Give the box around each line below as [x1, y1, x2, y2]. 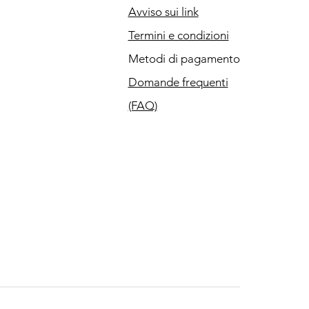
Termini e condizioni [128, 28, 229, 42]
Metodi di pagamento [128, 52, 240, 66]
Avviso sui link [128, 5, 199, 19]
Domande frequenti [128, 75, 228, 89]
